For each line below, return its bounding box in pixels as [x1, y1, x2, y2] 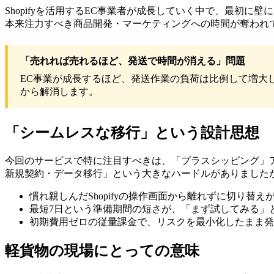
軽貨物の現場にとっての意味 [5, 242, 199, 259]
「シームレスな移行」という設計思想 [5, 125, 259, 141]
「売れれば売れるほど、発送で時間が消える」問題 [20, 56, 245, 67]
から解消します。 [20, 86, 98, 97]
